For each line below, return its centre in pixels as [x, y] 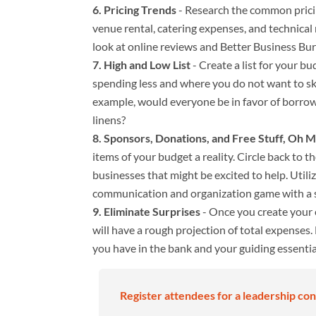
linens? [109, 119]
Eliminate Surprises [153, 211]
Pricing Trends [141, 9]
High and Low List [147, 64]
